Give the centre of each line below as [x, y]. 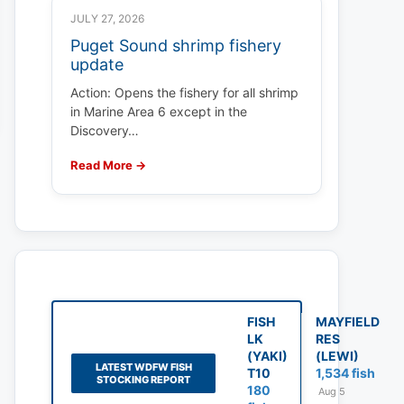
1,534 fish [345, 373]
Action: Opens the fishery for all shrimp [184, 92]
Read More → [108, 165]
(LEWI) [337, 356]
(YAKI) [267, 356]
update [97, 64]
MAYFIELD [348, 321]
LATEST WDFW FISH [143, 367]
